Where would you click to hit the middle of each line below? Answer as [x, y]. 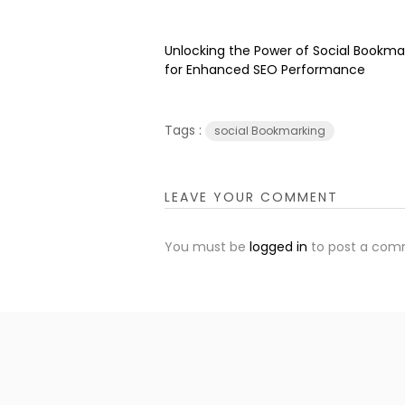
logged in [278, 247]
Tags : [185, 130]
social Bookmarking [270, 131]
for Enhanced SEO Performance [265, 70]
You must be [207, 247]
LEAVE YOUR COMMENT [251, 197]
